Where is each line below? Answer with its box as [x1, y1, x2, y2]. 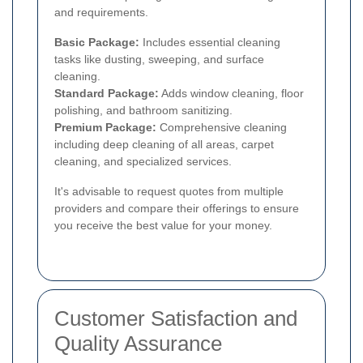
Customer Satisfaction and [54, 305, 297, 331]
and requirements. [54, 5, 148, 19]
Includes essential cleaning [139, 35, 280, 49]
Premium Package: [54, 120, 156, 134]
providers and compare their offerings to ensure [54, 201, 299, 215]
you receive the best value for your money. [54, 218, 272, 232]
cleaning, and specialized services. [54, 154, 232, 168]
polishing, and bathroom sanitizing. [54, 103, 233, 117]
